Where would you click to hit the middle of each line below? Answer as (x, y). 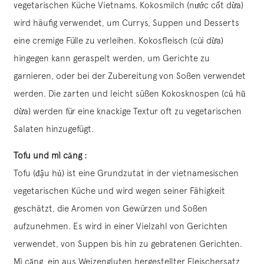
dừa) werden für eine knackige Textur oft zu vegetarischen (128, 111)
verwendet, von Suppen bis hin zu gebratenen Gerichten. (128, 244)
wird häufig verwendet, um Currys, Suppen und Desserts (126, 23)
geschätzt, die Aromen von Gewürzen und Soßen (110, 209)
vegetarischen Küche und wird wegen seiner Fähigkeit (119, 191)
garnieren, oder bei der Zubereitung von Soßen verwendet (130, 76)
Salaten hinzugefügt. (54, 129)
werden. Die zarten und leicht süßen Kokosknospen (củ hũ (130, 94)
